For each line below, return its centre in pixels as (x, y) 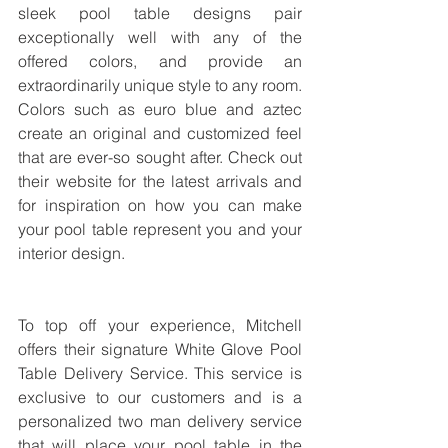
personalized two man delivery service (160, 421)
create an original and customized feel (160, 133)
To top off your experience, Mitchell (160, 325)
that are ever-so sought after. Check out (160, 157)
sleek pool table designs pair (160, 13)
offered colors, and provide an (160, 61)
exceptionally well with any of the (160, 37)
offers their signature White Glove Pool (160, 349)
